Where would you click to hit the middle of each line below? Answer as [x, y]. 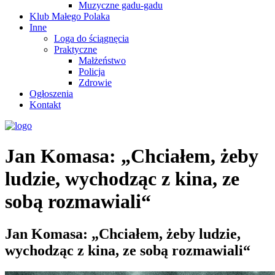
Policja [92, 72]
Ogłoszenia [51, 94]
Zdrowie [95, 83]
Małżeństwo [102, 61]
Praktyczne [76, 50]
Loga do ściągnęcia [91, 39]
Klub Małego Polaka [70, 17]
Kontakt [45, 105]
